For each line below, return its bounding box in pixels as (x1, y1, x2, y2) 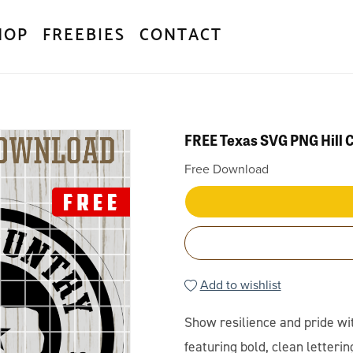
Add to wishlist (199, 277, 281, 293)
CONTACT (139, 19, 223, 47)
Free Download (184, 162, 269, 178)
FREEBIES (42, 19, 126, 47)
